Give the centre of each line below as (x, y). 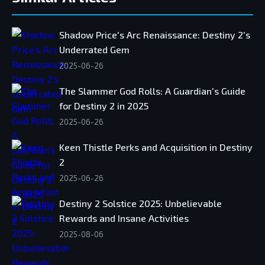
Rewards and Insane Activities (124, 218)
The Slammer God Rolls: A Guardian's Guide (152, 91)
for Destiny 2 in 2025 (104, 106)
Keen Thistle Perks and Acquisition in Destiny (156, 147)
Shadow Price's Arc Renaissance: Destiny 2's (155, 35)
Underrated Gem (94, 50)
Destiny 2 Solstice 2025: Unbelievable (140, 203)
